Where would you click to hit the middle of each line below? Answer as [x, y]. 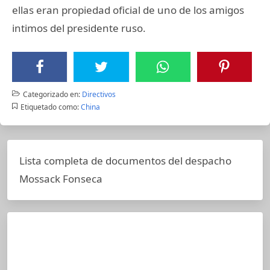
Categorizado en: [51, 94]
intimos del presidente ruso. [79, 28]
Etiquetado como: [49, 107]
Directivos [99, 94]
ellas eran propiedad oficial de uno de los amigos [128, 10]
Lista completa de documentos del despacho [125, 160]
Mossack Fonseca [61, 178]
